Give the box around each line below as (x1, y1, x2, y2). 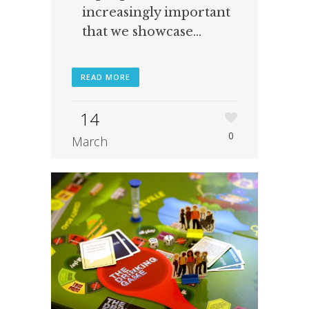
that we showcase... (82, 24, 201, 40)
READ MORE (81, 72, 130, 83)
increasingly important (82, 5, 230, 21)
